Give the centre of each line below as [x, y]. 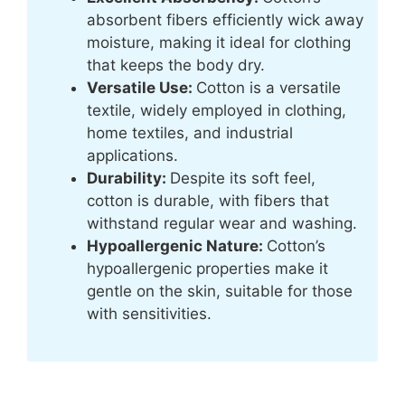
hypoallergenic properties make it [207, 268]
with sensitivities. [149, 313]
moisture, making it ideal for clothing [219, 42]
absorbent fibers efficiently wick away [225, 19]
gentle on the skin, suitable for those [220, 291]
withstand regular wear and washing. [222, 223]
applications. [132, 155]
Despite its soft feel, [243, 178]
